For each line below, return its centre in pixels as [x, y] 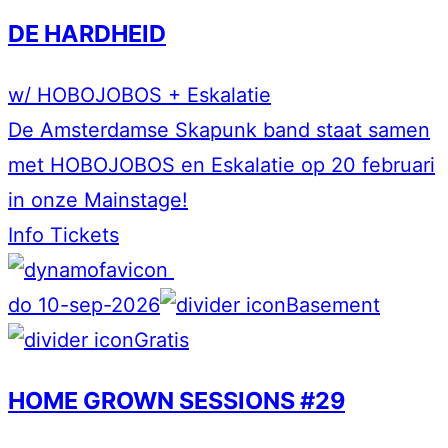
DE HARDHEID [87, 34]
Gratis [161, 339]
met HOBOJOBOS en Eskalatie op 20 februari [221, 164]
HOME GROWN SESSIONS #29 [176, 400]
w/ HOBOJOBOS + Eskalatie [139, 94]
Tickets [84, 234]
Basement [333, 304]
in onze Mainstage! [98, 199]
